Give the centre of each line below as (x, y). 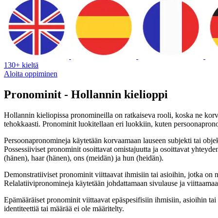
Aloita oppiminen (31, 73)
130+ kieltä (21, 65)
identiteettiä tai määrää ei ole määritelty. (64, 208)
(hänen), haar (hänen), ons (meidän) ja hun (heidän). (84, 158)
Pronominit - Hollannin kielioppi (86, 94)
